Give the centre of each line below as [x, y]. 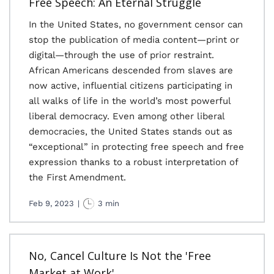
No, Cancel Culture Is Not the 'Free [120, 256]
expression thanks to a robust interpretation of [133, 162]
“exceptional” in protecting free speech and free [136, 147]
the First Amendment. [77, 177]
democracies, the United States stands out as [131, 131]
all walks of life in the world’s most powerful [130, 101]
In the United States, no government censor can [136, 24]
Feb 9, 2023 [51, 203]
